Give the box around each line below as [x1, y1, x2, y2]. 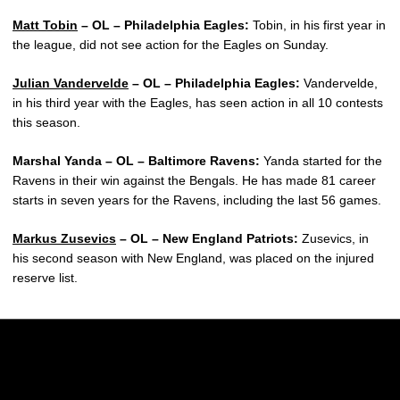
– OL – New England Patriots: [116, 231, 298, 246]
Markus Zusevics [12, 231, 116, 246]
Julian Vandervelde [12, 76, 129, 91]
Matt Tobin [12, 18, 78, 33]
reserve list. [12, 271, 78, 286]
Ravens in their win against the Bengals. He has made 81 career [12, 173, 376, 188]
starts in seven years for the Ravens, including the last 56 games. [12, 193, 381, 208]
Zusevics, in [298, 231, 369, 246]
